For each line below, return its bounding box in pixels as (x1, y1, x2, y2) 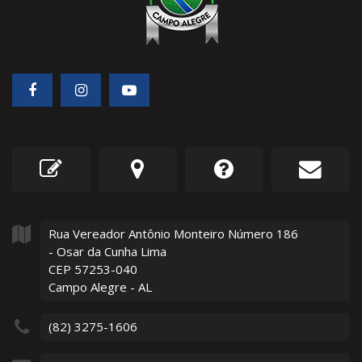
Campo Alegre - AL (48, 279, 152, 296)
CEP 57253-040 (48, 261, 137, 278)
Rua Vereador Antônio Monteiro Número (48, 225, 273, 242)
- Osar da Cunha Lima (48, 243, 166, 260)
